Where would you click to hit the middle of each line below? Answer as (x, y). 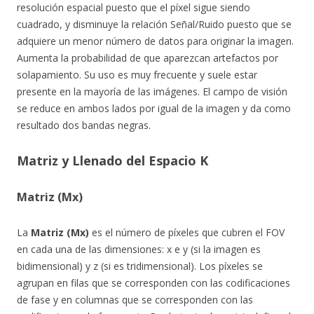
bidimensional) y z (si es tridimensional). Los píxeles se (140, 266)
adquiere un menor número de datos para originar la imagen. (155, 41)
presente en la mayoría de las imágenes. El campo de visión (152, 91)
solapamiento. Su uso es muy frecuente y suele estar (137, 75)
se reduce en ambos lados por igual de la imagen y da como (154, 108)
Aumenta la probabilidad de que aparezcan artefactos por (148, 58)
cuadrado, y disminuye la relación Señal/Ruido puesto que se (154, 24)
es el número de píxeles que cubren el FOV (187, 232)
